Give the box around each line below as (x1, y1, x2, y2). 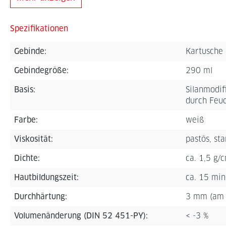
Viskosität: (14, 135, 53, 143)
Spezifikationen (10, 24, 68, 33)
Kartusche (186, 47, 223, 55)
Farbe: (14, 116, 38, 124)
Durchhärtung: (14, 192, 67, 201)
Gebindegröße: (14, 66, 69, 75)
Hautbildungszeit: (14, 173, 79, 182)
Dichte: (14, 154, 40, 162)
